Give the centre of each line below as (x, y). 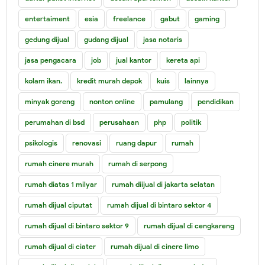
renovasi (87, 143)
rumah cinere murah (59, 163)
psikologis (41, 143)
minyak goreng (50, 101)
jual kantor (134, 60)
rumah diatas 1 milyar (61, 184)
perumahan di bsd (55, 122)
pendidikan (216, 101)
